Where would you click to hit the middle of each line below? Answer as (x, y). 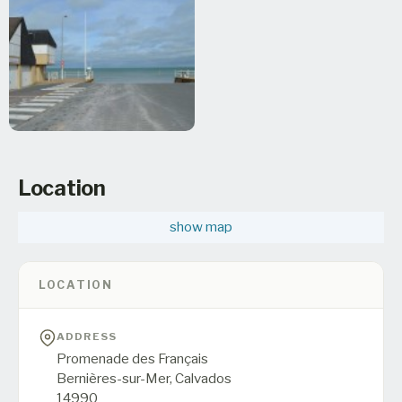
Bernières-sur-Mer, (116, 378)
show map (201, 227)
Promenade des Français (132, 358)
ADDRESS (87, 336)
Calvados (203, 378)
